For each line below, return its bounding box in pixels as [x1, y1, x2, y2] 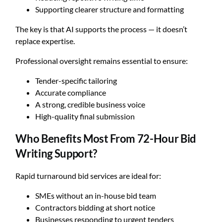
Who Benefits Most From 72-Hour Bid [15, 131, 197, 145]
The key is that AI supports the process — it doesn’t [15, 24, 188, 34]
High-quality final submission [35, 111, 135, 121]
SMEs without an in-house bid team [35, 191, 157, 200]
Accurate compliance [35, 87, 107, 97]
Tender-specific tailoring [35, 75, 117, 85]
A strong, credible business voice [35, 99, 146, 109]
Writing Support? [15, 146, 98, 160]
